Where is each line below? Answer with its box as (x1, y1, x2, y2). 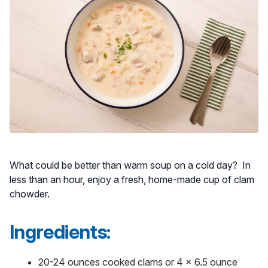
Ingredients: (10, 220, 114, 244)
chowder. (10, 188, 52, 200)
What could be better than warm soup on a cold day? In (10, 159, 251, 172)
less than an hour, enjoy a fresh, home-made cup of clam (10, 173, 254, 186)
